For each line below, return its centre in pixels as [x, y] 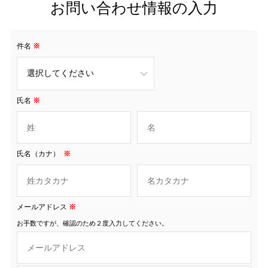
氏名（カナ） [39, 153]
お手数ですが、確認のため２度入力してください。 [92, 223]
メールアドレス [42, 207]
